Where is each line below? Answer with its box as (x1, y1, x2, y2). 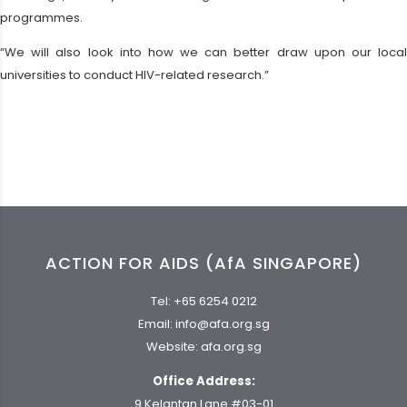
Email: (137, 315, 175, 333)
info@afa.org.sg (174, 315, 270, 333)
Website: (145, 338, 201, 356)
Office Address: (152, 372, 255, 391)
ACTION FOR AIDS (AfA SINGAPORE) (45, 251, 362, 274)
